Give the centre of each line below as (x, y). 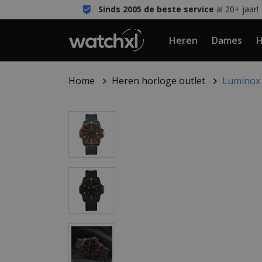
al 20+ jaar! (236, 9)
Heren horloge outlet (159, 81)
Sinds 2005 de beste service (156, 9)
